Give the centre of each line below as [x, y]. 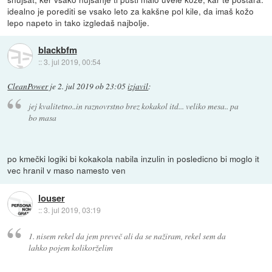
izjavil [138, 86]
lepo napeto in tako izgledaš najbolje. [79, 22]
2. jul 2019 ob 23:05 [92, 86]
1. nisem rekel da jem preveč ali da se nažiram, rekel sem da [127, 236]
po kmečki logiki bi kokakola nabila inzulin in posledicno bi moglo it [134, 159]
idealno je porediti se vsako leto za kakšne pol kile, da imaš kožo [131, 11]
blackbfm [57, 50]
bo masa [42, 118]
